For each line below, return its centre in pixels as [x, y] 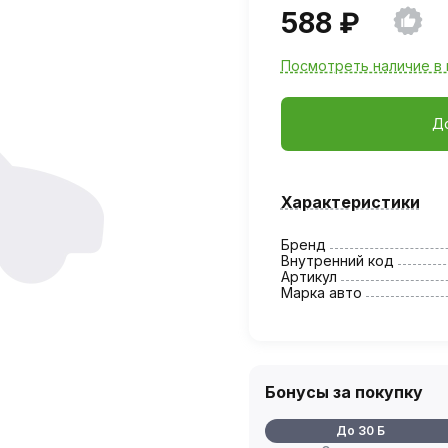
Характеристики [350, 201]
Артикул [308, 276]
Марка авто [321, 292]
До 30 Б [361, 430]
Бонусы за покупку [343, 391]
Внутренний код [337, 260]
